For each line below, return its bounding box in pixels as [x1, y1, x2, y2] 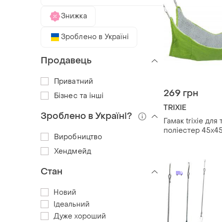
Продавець [41, 55, 92, 66]
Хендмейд [54, 146, 91, 156]
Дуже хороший [54, 211, 106, 221]
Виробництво [54, 132, 103, 142]
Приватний [54, 76, 93, 86]
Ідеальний [54, 199, 90, 209]
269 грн [164, 88, 198, 100]
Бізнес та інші [54, 91, 104, 101]
